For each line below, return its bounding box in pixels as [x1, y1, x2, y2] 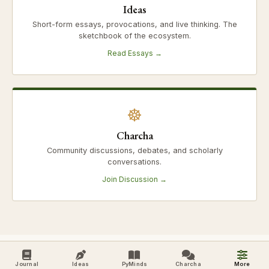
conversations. [107, 157, 162, 166]
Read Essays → [107, 48, 162, 58]
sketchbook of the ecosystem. [78, 31, 191, 40]
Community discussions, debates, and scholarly [46, 145, 223, 155]
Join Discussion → [102, 174, 167, 184]
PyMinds [121, 261, 148, 267]
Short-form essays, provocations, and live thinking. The [32, 19, 237, 29]
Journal [15, 261, 39, 267]
